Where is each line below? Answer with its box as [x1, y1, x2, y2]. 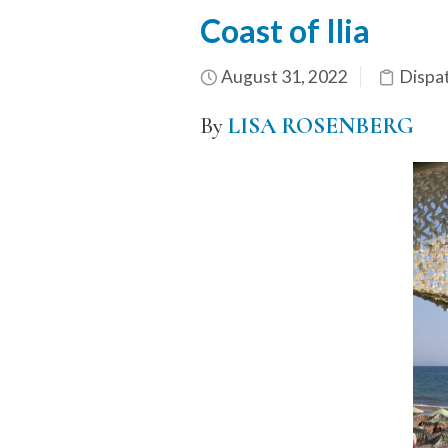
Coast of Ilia [199, 11, 376, 51]
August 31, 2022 [217, 66, 348, 88]
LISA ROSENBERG [227, 112, 414, 141]
